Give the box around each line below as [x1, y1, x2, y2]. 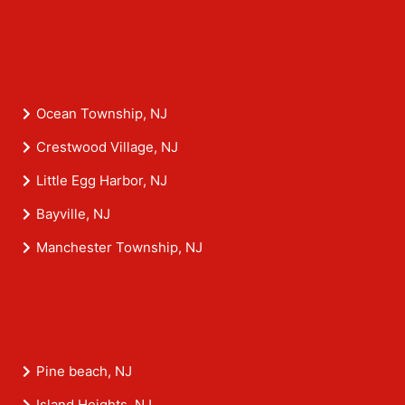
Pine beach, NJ [36, 363, 132, 381]
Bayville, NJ [36, 205, 110, 223]
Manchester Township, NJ [36, 239, 202, 257]
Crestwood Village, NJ [36, 138, 178, 156]
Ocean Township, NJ [36, 105, 167, 123]
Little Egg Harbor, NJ [36, 172, 167, 190]
